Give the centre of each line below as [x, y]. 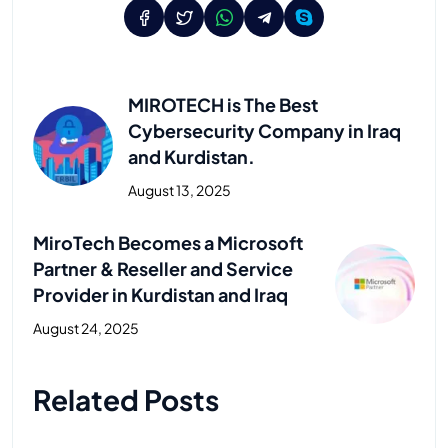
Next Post [67, 365]
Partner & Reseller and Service [163, 269]
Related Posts [126, 400]
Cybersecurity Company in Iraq [264, 131]
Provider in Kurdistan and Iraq [160, 295]
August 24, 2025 [86, 328]
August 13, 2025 [179, 190]
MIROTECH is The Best [223, 105]
